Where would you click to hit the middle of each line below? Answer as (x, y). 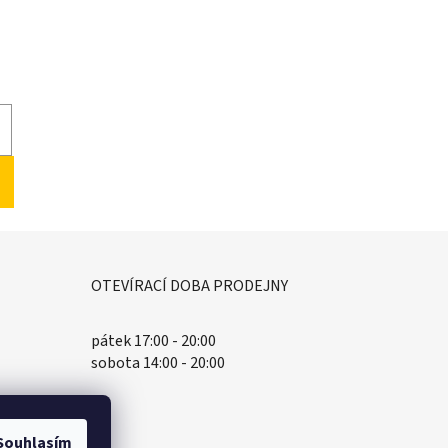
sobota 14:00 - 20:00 (157, 362)
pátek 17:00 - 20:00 (153, 340)
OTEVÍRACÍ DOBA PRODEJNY (189, 285)
